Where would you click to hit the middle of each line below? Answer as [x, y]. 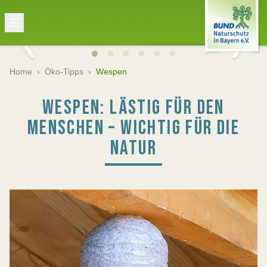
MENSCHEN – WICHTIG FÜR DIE [133, 128]
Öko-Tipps [64, 72]
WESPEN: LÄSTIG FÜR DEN [133, 108]
